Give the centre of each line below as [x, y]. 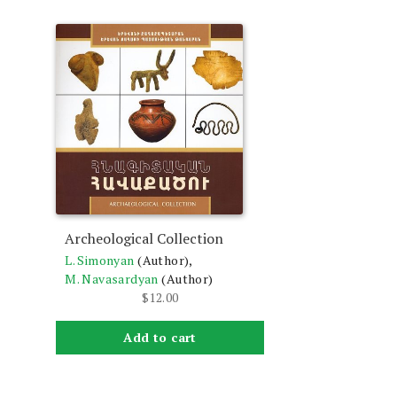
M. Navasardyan [112, 278]
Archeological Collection [144, 238]
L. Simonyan [100, 260]
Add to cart [160, 338]
